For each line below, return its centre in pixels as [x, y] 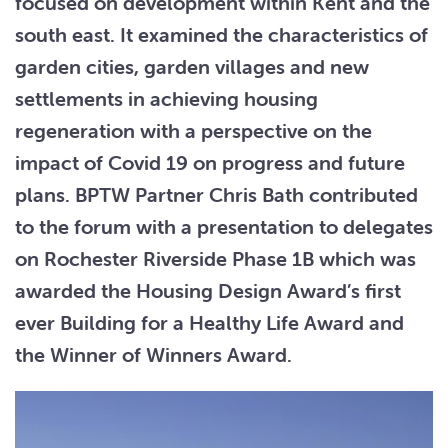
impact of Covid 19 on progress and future [210, 162]
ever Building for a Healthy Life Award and [209, 322]
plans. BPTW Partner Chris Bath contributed [216, 194]
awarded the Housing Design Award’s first [208, 290]
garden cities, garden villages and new [192, 66]
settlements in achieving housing [166, 98]
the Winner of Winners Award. [153, 354]
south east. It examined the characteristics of [221, 34]
